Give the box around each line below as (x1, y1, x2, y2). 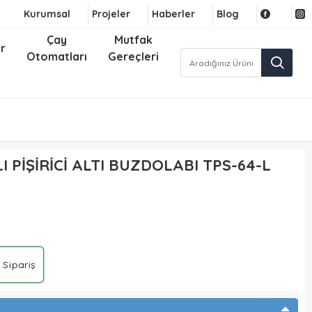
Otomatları (26, 49, 88, 63)
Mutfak (114, 33, 153, 47)
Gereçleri (108, 49, 159, 63)
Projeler (92, 7, 130, 20)
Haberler (152, 7, 195, 20)
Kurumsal (24, 7, 70, 20)
